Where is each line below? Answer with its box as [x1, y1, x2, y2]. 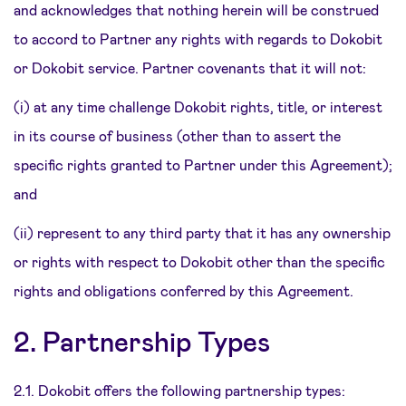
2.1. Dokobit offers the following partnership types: [14, 382, 345, 399]
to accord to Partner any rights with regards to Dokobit [14, 30, 382, 47]
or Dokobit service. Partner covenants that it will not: [14, 59, 366, 76]
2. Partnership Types [14, 324, 270, 357]
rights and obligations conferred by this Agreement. [14, 282, 353, 299]
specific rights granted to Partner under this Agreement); [14, 156, 392, 173]
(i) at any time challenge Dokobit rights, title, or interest [14, 98, 382, 115]
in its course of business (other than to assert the [14, 127, 341, 144]
